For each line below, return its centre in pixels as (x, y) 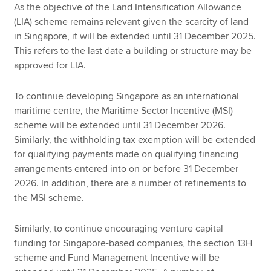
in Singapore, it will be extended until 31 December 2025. (135, 37)
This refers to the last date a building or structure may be (133, 51)
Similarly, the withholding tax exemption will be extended (135, 140)
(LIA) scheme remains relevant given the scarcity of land (132, 22)
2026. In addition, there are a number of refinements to (130, 184)
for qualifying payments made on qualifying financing (126, 155)
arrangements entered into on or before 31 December (126, 169)
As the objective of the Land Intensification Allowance (128, 8)
